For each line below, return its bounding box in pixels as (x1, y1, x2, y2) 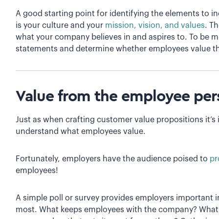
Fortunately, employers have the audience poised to (16, 154, 210, 163)
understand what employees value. (16, 127, 146, 135)
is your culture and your (16, 21, 105, 29)
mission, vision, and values (105, 21, 205, 29)
